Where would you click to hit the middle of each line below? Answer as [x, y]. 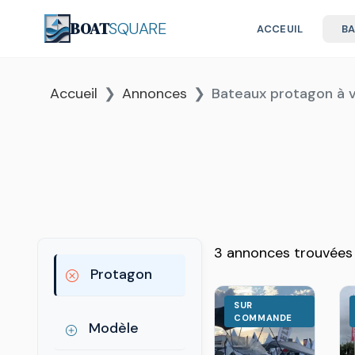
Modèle [112, 328]
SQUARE [137, 29]
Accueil [74, 94]
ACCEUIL [280, 29]
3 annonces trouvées [284, 253]
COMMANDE [263, 318]
